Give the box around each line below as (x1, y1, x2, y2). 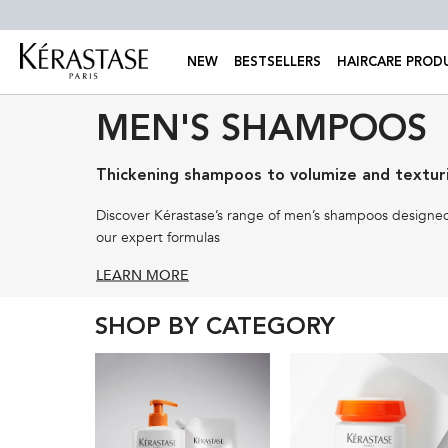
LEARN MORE (96, 265, 189, 285)
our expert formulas (96, 227, 220, 247)
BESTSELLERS (234, 55, 321, 69)
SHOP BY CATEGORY (94, 315, 335, 340)
